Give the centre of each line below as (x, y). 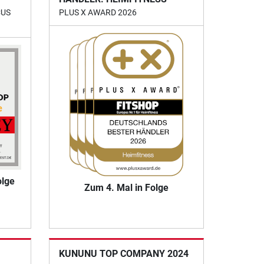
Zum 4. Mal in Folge (127, 188)
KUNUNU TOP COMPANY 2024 (124, 254)
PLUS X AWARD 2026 (98, 12)
